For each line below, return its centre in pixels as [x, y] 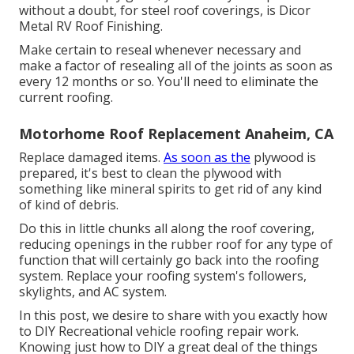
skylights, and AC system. [93, 291]
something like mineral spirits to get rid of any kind [170, 188]
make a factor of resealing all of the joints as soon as [176, 65]
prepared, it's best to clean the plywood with [150, 173]
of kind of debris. [69, 204]
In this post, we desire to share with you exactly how [173, 315]
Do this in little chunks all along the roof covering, [167, 228]
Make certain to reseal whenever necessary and [160, 49]
